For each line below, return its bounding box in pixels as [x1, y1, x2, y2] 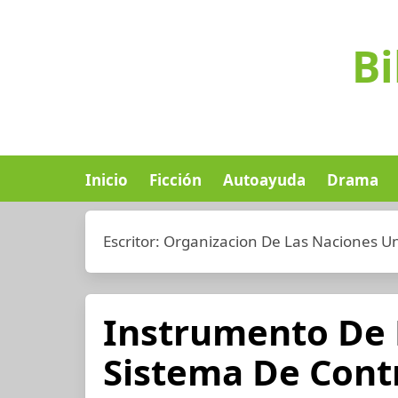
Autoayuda [223, 170, 306, 190]
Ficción [149, 170, 202, 190]
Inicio [85, 170, 128, 190]
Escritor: [103, 231, 163, 251]
